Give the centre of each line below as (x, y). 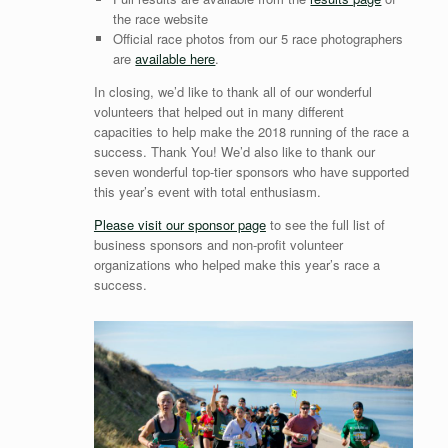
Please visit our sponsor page (179, 225)
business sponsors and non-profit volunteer (218, 245)
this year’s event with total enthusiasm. (207, 192)
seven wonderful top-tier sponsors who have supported (251, 172)
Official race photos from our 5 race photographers (258, 39)
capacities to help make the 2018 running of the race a (251, 132)
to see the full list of (325, 225)
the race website (161, 19)
